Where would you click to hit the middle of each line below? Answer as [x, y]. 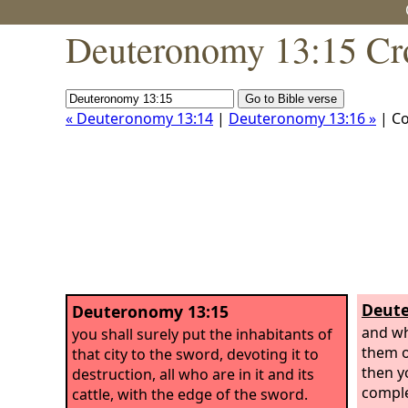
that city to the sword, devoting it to [195, 354]
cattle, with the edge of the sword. [190, 394]
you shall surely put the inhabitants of [202, 334]
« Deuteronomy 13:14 [139, 118]
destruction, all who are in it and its [193, 374]
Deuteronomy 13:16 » [302, 118]
